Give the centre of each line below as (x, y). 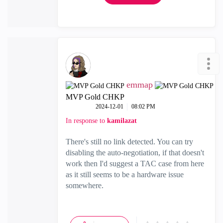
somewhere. (85, 185)
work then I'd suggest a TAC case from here (135, 164)
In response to (86, 121)
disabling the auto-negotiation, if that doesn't (135, 153)
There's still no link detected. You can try (129, 142)
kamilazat (122, 121)
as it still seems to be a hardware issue (125, 174)
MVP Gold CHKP (95, 97)
